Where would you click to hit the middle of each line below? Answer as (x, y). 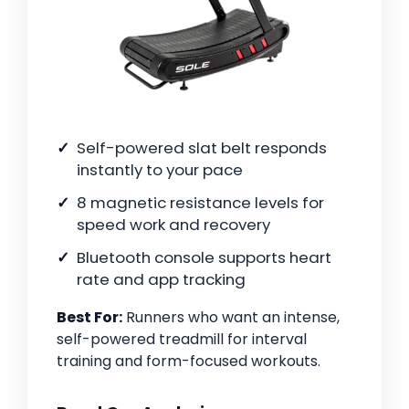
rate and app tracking (161, 280)
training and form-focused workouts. (189, 362)
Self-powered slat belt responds (202, 148)
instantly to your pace (160, 170)
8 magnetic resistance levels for (200, 203)
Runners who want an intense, (231, 318)
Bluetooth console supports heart (204, 258)
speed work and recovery (173, 225)
